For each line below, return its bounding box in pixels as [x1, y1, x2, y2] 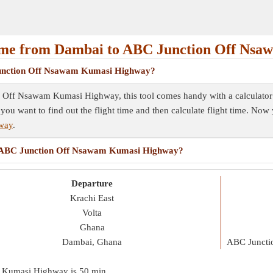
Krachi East [70, 193, 114, 203]
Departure [71, 179, 113, 188]
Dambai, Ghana [62, 237, 122, 247]
